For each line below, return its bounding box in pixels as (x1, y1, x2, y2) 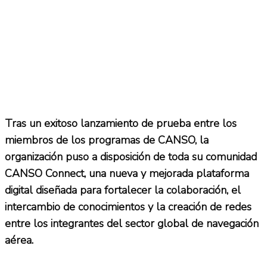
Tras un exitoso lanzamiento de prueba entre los (5, 116, 237, 131)
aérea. (5, 232, 33, 247)
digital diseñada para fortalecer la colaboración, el (5, 182, 241, 197)
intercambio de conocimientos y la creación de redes (5, 199, 252, 214)
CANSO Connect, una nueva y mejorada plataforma (5, 166, 249, 181)
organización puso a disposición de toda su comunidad (5, 149, 257, 164)
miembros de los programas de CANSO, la (5, 132, 209, 147)
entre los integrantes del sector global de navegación (5, 216, 259, 231)
